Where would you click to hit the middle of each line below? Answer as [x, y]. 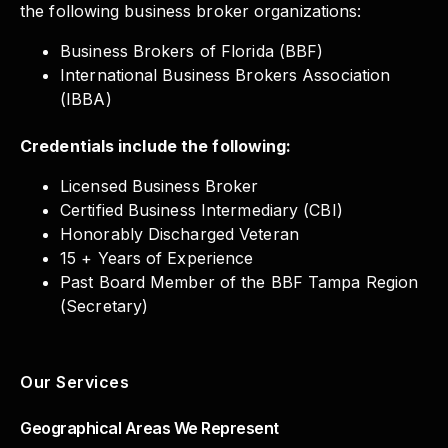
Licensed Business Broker [159, 185]
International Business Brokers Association [225, 75]
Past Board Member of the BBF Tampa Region [239, 281]
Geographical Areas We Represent [149, 428]
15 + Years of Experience [157, 257]
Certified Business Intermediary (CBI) [201, 209]
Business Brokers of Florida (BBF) [192, 51]
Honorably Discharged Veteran [179, 233]
